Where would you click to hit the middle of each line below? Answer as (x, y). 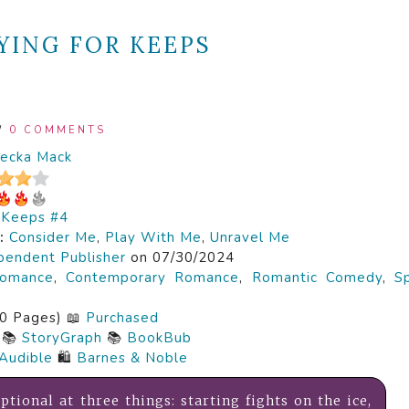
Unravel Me (250, 237)
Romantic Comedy (317, 278)
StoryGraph (62, 338)
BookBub (159, 338)
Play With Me (153, 237)
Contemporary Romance (152, 278)
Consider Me (53, 237)
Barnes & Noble (132, 358)
